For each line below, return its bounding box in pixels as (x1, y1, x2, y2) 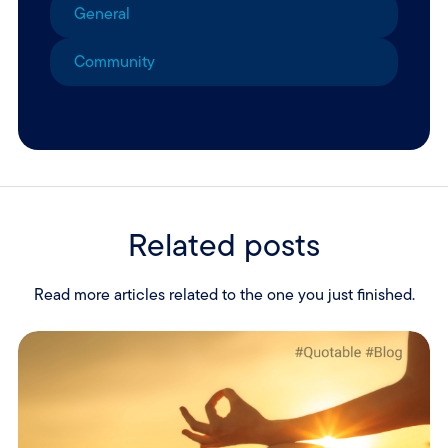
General (73, 2, 130, 26)
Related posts (128, 222, 320, 269)
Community (73, 50, 155, 74)
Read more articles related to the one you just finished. (33, 283, 415, 307)
